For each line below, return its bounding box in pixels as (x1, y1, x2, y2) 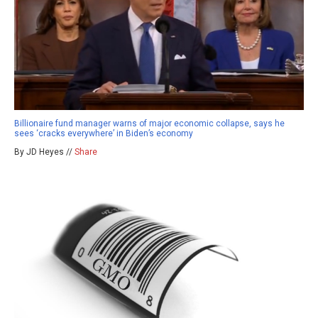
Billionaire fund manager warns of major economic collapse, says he (14, 119, 285, 129)
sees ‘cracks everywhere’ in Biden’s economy (14, 128, 193, 139)
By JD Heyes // (14, 147, 75, 158)
